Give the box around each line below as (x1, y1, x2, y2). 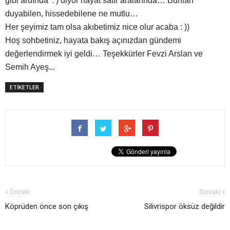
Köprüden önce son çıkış (5, 202, 88, 212)
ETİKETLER (10, 83, 39, 91)
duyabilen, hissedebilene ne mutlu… (5, 9, 138, 18)
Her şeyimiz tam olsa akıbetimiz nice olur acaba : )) (5, 23, 189, 32)
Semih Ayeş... (5, 63, 55, 72)
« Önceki (5, 188, 30, 196)
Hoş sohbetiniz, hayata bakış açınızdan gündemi (5, 36, 181, 45)
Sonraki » (199, 188, 225, 196)
